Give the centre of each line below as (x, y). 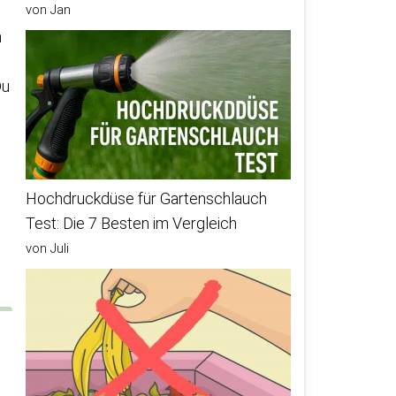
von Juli (47, 248)
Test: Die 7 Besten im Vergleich (131, 223)
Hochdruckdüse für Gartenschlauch (146, 198)
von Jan (48, 10)
